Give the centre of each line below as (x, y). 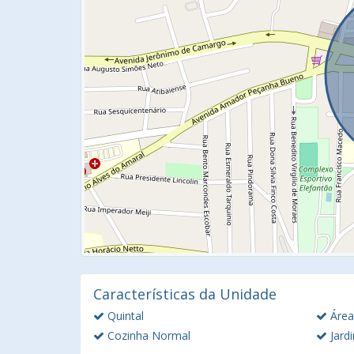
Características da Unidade (185, 294)
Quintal (124, 316)
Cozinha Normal (147, 335)
